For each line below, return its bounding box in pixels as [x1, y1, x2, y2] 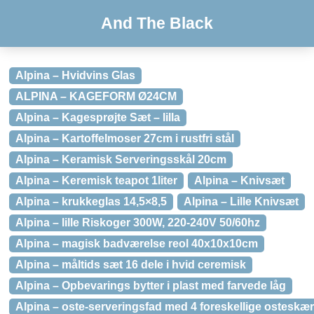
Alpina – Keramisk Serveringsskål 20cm [15, 153, 226, 165]
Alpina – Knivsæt [194, 175, 285, 186]
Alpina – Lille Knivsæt [184, 196, 299, 207]
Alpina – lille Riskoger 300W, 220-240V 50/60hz [15, 217, 260, 228]
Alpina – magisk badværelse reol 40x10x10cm [15, 238, 258, 250]
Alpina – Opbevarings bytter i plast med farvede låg [15, 280, 286, 292]
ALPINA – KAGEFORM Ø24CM [15, 90, 177, 102]
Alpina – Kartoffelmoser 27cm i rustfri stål [15, 132, 234, 144]
